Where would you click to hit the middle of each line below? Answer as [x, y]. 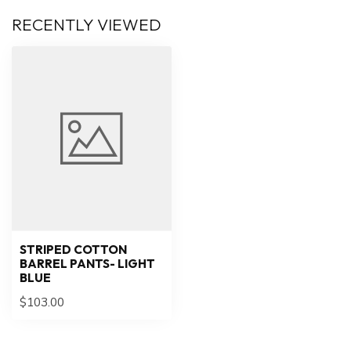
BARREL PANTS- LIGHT [87, 263]
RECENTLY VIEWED [87, 25]
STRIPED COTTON [73, 249]
